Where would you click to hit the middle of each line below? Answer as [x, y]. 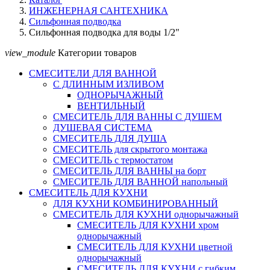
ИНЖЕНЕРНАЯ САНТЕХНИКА [99, 11]
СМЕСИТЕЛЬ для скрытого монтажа [130, 149]
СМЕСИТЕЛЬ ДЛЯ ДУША [110, 138]
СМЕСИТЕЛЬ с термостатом [113, 160]
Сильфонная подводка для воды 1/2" [104, 32]
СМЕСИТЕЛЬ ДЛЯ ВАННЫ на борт [130, 171]
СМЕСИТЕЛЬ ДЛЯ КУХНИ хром [148, 225]
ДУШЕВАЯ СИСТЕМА [103, 127]
